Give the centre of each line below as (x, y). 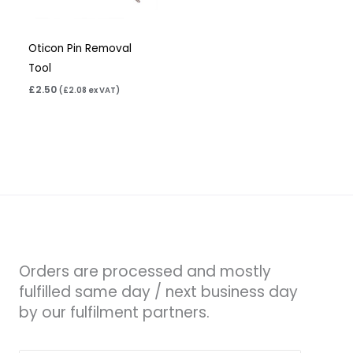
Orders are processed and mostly (145, 272)
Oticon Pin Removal (80, 49)
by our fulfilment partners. (114, 313)
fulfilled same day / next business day (158, 292)
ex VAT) (104, 90)
